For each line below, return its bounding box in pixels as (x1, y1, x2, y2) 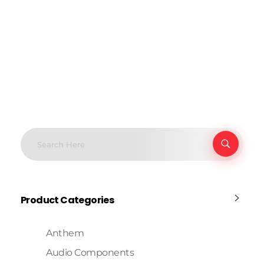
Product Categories (21, 193, 114, 207)
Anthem (46, 227, 84, 239)
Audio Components (46, 247, 134, 258)
